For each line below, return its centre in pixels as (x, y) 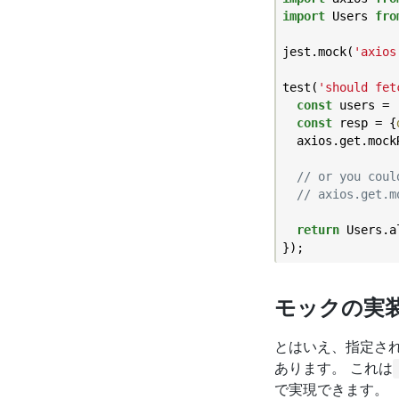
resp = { (364, 122)
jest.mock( (318, 51)
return (318, 229)
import (303, 16)
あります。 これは (334, 367)
